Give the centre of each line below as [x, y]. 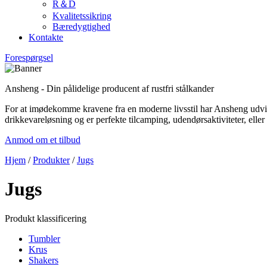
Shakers [44, 260]
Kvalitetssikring [82, 16]
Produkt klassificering [46, 218]
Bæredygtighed [81, 27]
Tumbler [44, 238]
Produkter [51, 160]
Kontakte [46, 37]
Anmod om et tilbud [43, 140]
